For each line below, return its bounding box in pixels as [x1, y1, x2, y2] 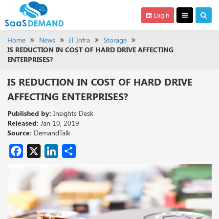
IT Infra [69, 35, 90, 44]
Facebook [23, 140, 89, 162]
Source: [7, 128, 32, 137]
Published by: [7, 109, 51, 118]
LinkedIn [58, 140, 116, 162]
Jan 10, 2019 [39, 118, 79, 128]
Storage [104, 35, 127, 44]
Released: [7, 118, 39, 128]
